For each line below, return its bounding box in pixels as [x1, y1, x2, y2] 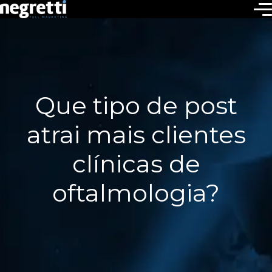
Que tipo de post [35, 90, 237, 120]
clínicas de [72, 149, 200, 178]
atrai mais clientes [26, 120, 246, 149]
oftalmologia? [52, 178, 220, 208]
